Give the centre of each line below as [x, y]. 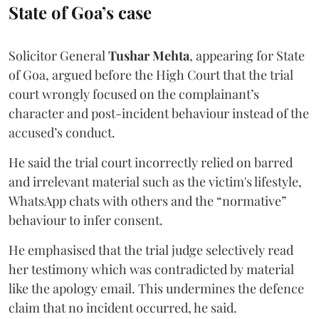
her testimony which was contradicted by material [151, 269]
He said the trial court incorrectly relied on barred [151, 162]
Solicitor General [57, 55]
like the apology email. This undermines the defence [156, 288]
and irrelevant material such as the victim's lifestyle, [155, 181]
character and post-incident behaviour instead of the [159, 113]
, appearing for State [247, 55]
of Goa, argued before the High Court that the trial [151, 74]
